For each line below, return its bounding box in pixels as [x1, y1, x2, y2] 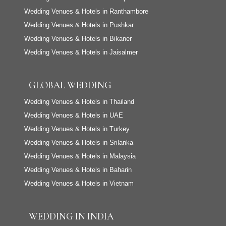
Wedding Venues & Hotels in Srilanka [24, 139, 133, 147]
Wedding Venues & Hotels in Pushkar [24, 21, 134, 29]
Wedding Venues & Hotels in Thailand [24, 98, 134, 106]
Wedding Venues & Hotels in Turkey [24, 125, 130, 133]
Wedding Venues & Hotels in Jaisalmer [24, 48, 138, 56]
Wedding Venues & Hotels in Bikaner [24, 35, 132, 43]
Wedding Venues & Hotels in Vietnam [24, 180, 134, 188]
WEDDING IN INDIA [29, 210, 114, 222]
